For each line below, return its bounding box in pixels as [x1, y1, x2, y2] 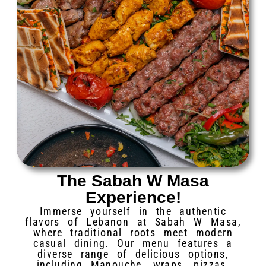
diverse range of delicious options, [37, 248, 229, 260]
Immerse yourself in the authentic [39, 205, 227, 217]
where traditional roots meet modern [33, 226, 233, 239]
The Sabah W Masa [57, 172, 209, 190]
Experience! [85, 188, 181, 207]
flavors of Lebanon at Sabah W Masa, [25, 216, 241, 228]
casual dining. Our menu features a [33, 237, 233, 249]
